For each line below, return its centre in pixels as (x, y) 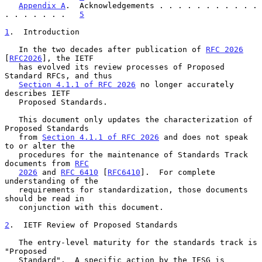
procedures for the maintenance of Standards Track (12, 154)
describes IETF (37, 93)
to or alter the (40, 146)
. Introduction (44, 32)
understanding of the (51, 181)
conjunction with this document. (12, 207)
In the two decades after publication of (112, 49)
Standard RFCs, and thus (58, 75)
